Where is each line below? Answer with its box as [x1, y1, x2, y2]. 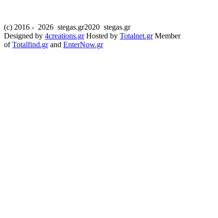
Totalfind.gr [12, 40, 48, 49]
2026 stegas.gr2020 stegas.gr [38, 23, 130, 32]
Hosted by [84, 32, 120, 40]
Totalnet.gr [120, 32, 153, 40]
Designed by [4, 32, 45, 40]
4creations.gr [45, 32, 84, 40]
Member [153, 32, 181, 40]
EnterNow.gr [63, 40, 103, 49]
